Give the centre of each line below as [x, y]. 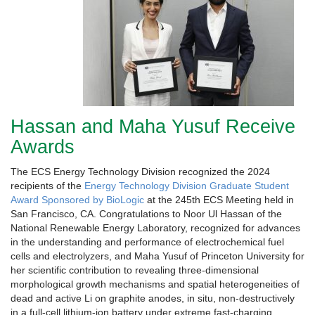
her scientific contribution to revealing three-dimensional [135, 270]
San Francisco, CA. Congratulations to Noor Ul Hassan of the [146, 214]
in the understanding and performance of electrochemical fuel [147, 242]
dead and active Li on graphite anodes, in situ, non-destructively [153, 298]
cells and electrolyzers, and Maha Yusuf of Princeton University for [157, 256]
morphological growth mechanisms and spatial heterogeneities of [155, 284]
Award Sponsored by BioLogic [77, 200]
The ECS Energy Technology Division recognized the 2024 [140, 172]
